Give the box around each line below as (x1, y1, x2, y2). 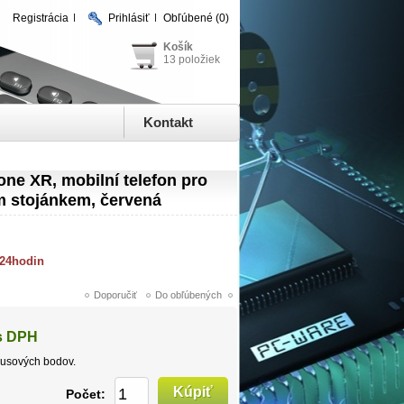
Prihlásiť (108, 12, 150, 24)
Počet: (66, 386, 106, 401)
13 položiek (163, 53, 220, 66)
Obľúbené (163, 12, 213, 24)
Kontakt (143, 115, 193, 130)
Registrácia (13, 12, 69, 24)
